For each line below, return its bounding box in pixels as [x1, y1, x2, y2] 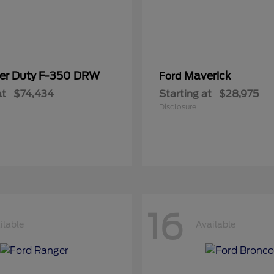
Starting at [159, 88, 212, 100]
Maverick [184, 70, 231, 82]
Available [196, 219, 235, 229]
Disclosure [159, 102, 196, 111]
